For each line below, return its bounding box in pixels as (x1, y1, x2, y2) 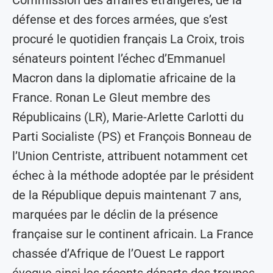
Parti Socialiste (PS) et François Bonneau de (12, 129, 252, 144)
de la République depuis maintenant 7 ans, (12, 188, 241, 203)
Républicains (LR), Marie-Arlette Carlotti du (12, 110, 244, 125)
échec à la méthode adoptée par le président (12, 168, 254, 183)
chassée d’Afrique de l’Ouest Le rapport (12, 246, 225, 261)
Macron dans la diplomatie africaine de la (12, 71, 236, 86)
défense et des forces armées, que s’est (12, 12, 228, 27)
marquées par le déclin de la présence (12, 207, 218, 222)
